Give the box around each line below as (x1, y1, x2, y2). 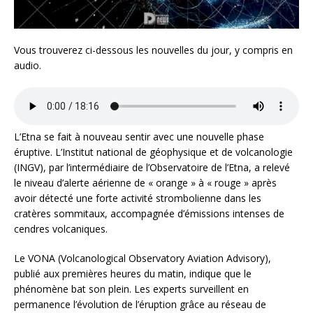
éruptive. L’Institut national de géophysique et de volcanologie (14, 145, 293, 159)
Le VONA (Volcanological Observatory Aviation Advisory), (14, 252, 271, 265)
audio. (14, 59, 41, 73)
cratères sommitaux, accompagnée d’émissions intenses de (14, 207, 284, 221)
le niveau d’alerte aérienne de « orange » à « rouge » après (14, 176, 277, 190)
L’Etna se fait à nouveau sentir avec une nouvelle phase (14, 130, 264, 144)
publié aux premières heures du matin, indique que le (14, 267, 252, 281)
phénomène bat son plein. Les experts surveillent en (14, 282, 249, 296)
